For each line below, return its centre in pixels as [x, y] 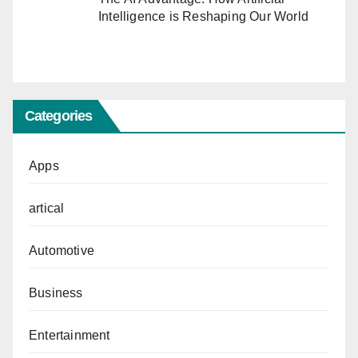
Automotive [62, 250]
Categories [58, 115]
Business [56, 292]
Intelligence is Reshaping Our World [203, 16]
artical [47, 208]
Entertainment [70, 335]
